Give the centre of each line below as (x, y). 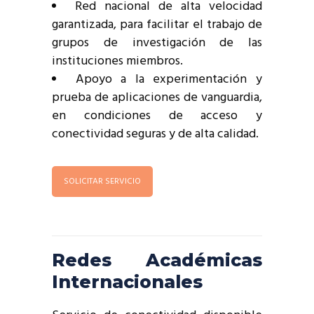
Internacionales (127, 281)
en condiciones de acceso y (157, 116)
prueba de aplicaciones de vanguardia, (157, 98)
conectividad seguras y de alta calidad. (155, 134)
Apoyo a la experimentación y (169, 80)
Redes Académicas (157, 260)
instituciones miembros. (117, 61)
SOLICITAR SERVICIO (102, 182)
